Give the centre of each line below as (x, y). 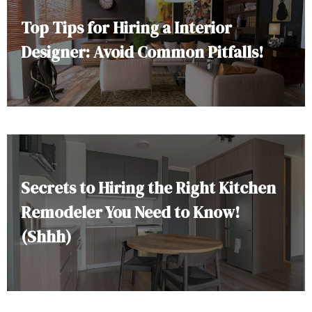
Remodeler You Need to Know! (131, 212)
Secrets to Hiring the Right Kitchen (148, 188)
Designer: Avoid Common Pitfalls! (142, 52)
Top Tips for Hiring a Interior (126, 28)
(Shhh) (46, 237)
